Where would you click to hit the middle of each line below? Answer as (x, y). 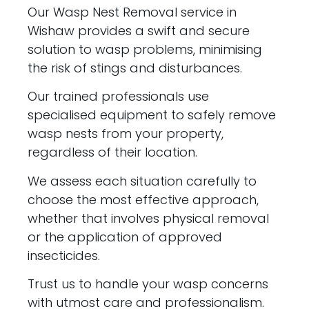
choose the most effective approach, (143, 199)
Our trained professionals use (119, 97)
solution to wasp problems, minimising (145, 49)
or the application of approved (125, 237)
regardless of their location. (113, 152)
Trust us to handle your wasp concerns (148, 284)
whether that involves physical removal (149, 218)
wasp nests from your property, (126, 134)
